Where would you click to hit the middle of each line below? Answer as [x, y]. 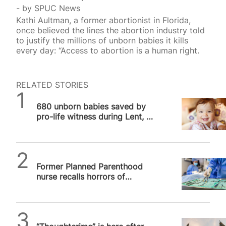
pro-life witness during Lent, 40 [96, 117]
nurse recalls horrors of [81, 177]
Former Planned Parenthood [90, 167]
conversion [57, 197]
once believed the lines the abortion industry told [110, 31]
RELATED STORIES [52, 85]
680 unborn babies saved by [91, 107]
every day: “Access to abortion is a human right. [108, 51]
